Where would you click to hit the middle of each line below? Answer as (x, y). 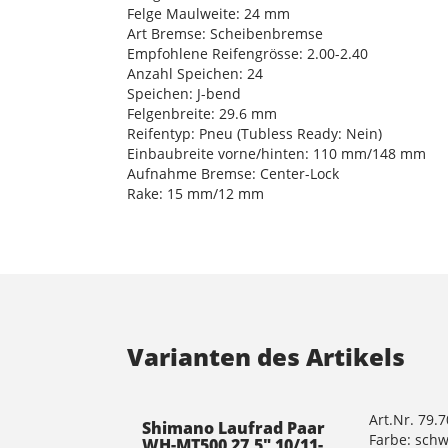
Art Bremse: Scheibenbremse (225, 33)
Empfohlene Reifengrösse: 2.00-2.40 (247, 53)
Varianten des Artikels (266, 356)
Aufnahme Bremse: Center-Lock (233, 173)
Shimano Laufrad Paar (233, 427)
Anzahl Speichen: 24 (195, 73)
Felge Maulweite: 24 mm (208, 13)
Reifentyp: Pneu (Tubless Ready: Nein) (254, 133)
